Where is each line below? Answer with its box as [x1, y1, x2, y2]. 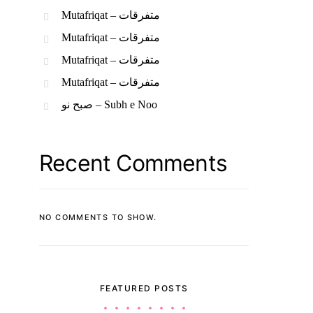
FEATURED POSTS [99, 283, 189, 294]
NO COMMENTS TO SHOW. [39, 212, 157, 223]
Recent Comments [39, 150, 227, 177]
